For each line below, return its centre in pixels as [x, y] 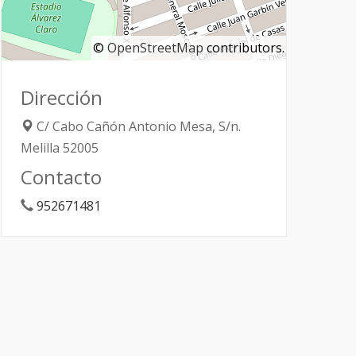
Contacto [61, 176]
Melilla [40, 147]
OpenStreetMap [155, 47]
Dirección [62, 97]
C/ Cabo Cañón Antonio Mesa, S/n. [139, 126]
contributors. [244, 47]
